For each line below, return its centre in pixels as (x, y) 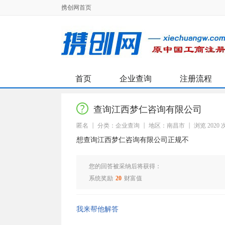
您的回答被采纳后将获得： (125, 166)
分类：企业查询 (119, 126)
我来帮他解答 (97, 209)
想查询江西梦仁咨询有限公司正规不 (133, 140)
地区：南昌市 (167, 126)
